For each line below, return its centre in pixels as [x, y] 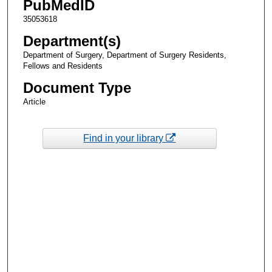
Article [34, 102]
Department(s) [72, 41]
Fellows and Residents [63, 66]
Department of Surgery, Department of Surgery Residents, [124, 55]
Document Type [77, 88]
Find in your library [125, 138]
